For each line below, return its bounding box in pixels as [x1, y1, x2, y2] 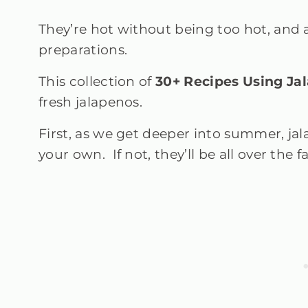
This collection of [38, 74, 156, 90]
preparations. [38, 42, 128, 58]
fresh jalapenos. [38, 94, 150, 111]
